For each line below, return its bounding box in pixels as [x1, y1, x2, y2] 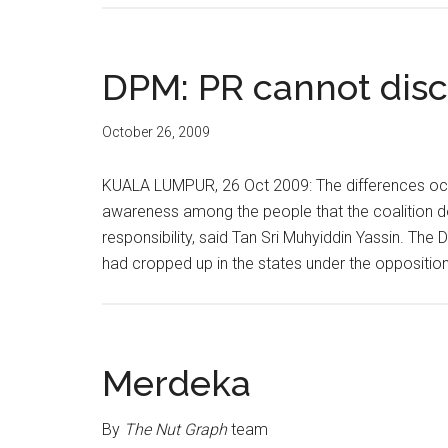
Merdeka [102, 362, 251, 404]
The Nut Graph [124, 420, 227, 439]
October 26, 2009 [102, 124, 210, 140]
